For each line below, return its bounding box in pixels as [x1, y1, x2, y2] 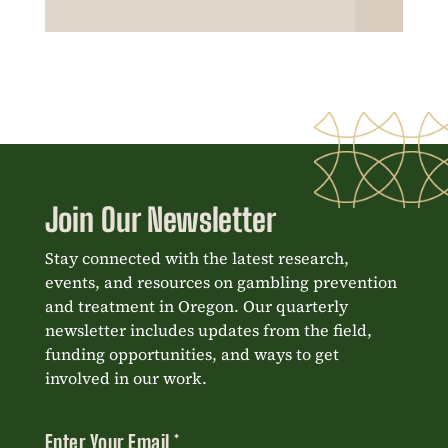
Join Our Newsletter [44, 200, 276, 239]
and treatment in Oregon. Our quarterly [44, 294, 348, 317]
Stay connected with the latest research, [44, 246, 349, 269]
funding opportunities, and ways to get [44, 342, 339, 365]
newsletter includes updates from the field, [44, 318, 372, 341]
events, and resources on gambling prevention [44, 270, 397, 293]
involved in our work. [44, 366, 207, 389]
